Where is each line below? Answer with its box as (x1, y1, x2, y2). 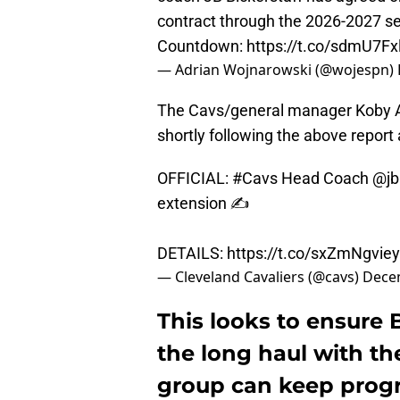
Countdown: (157, 37, 246, 56)
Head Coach (278, 169, 372, 188)
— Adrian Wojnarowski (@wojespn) (157, 60, 397, 80)
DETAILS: (157, 244, 227, 263)
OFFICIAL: (157, 169, 232, 188)
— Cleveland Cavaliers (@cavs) (157, 267, 362, 287)
